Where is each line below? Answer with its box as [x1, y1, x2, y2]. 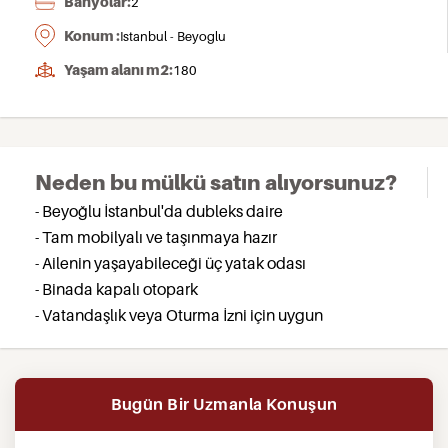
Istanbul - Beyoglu [120, 28, 226, 44]
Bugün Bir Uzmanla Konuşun [110, 394, 338, 414]
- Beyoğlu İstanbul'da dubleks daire [35, 201, 283, 221]
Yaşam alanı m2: [64, 61, 173, 78]
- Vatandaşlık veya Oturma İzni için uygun [35, 305, 323, 325]
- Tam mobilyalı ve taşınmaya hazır [35, 227, 277, 247]
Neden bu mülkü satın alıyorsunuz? [35, 170, 397, 195]
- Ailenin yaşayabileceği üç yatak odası [35, 253, 306, 273]
